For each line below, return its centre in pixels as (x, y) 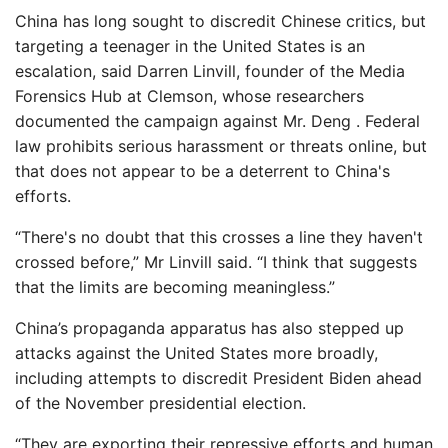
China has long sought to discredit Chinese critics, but (220, 21)
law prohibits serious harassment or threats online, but (221, 146)
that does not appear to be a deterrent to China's (202, 171)
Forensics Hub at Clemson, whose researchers (189, 96)
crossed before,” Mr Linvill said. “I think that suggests (216, 262)
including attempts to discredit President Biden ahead (218, 378)
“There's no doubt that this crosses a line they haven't (219, 237)
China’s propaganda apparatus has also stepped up (209, 328)
